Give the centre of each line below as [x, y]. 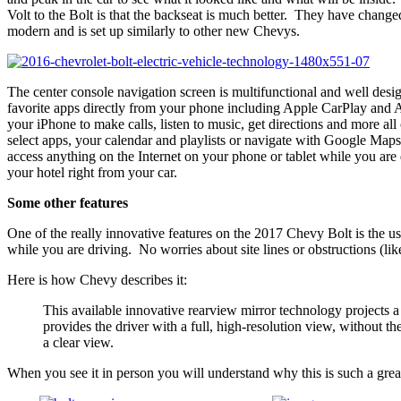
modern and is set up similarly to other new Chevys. [154, 30]
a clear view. [78, 342]
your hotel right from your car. [92, 172]
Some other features [68, 202]
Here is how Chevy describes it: [97, 279]
